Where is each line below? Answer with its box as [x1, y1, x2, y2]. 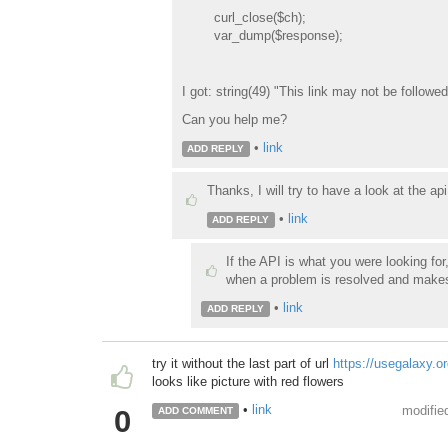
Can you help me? [181, 112, 287, 128]
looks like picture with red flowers [152, 374, 344, 390]
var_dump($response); [181, 28, 343, 44]
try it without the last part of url [152, 356, 333, 372]
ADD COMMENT [157, 405, 233, 417]
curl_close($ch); [181, 10, 306, 26]
